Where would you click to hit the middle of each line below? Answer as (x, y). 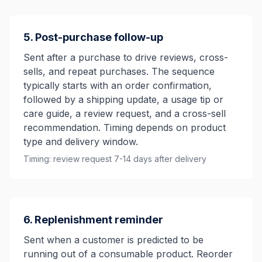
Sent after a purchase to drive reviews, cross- (126, 57)
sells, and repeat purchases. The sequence (119, 71)
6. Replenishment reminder (93, 219)
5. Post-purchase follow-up (93, 37)
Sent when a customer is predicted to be (113, 239)
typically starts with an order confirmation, (118, 85)
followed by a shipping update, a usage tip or (123, 99)
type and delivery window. (81, 141)
